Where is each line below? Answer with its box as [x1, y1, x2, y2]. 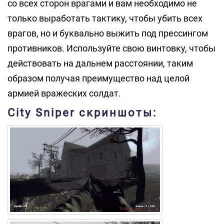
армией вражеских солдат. [7, 88, 121, 98]
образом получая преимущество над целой [7, 73, 189, 83]
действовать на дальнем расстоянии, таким [7, 58, 193, 68]
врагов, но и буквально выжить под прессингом [7, 28, 208, 38]
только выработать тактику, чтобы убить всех [7, 13, 202, 23]
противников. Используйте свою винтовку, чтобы [7, 43, 215, 53]
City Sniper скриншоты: [7, 106, 157, 119]
